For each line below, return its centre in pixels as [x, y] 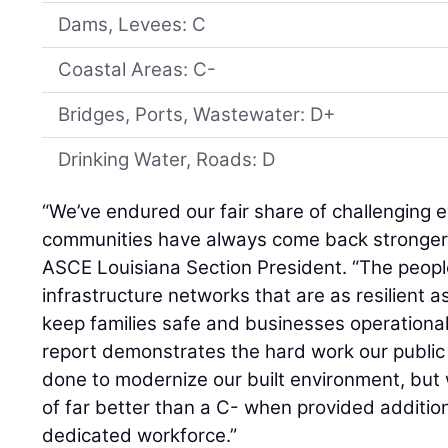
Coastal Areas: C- [137, 70]
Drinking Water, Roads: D [167, 160]
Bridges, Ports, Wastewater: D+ [197, 115]
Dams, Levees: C [132, 25]
